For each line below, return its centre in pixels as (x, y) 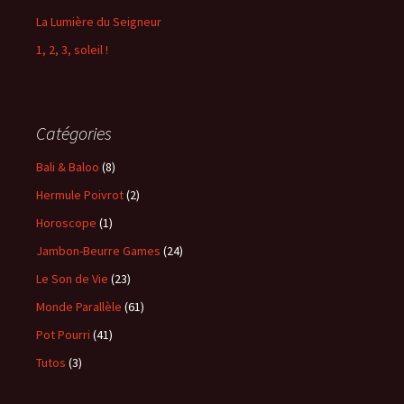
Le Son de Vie (72, 279)
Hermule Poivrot (80, 195)
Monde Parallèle (79, 307)
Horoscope (66, 223)
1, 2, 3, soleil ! (72, 50)
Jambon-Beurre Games (98, 251)
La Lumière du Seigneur (99, 22)
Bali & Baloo (68, 167)
